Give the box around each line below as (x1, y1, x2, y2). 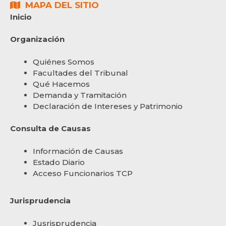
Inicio (10, 12, 32, 22)
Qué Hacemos (33, 79, 90, 89)
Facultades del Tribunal (33, 68, 128, 78)
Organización (10, 34, 65, 44)
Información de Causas (33, 146, 123, 156)
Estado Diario (33, 157, 85, 167)
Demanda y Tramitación (33, 90, 127, 100)
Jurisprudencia (10, 196, 71, 205)
